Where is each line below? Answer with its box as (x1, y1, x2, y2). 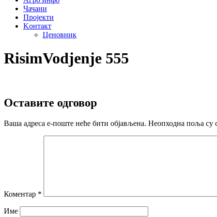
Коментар (4, 189, 38, 198)
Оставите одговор (4, 96, 97, 109)
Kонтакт (23, 22, 51, 30)
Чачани (23, 4, 47, 13)
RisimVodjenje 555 (4, 49, 129, 67)
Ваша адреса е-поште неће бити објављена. (4, 119, 146, 127)
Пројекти (23, 13, 54, 21)
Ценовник (43, 31, 77, 39)
